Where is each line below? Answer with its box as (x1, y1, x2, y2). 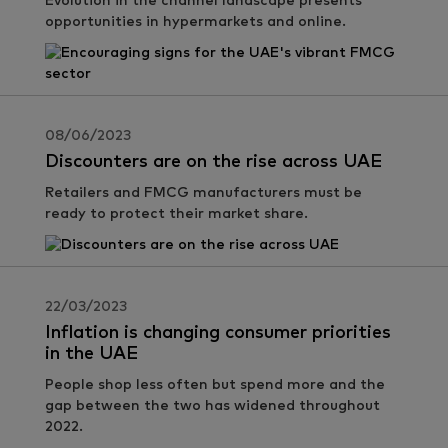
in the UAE (45, 345, 138, 363)
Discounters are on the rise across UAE (45, 153, 382, 171)
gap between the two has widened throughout (45, 399, 380, 413)
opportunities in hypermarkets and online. (45, 15, 346, 29)
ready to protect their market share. (45, 207, 308, 221)
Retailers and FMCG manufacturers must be (45, 186, 362, 200)
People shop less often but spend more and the (45, 378, 385, 392)
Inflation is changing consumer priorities (45, 324, 391, 342)
